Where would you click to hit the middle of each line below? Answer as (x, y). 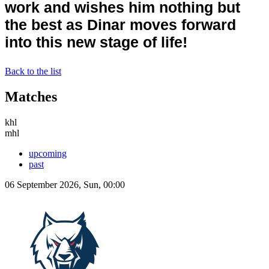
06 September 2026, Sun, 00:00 (65, 184)
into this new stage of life (94, 42)
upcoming (48, 153)
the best (35, 24)
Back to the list (33, 71)
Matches (31, 96)
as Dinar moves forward (151, 24)
